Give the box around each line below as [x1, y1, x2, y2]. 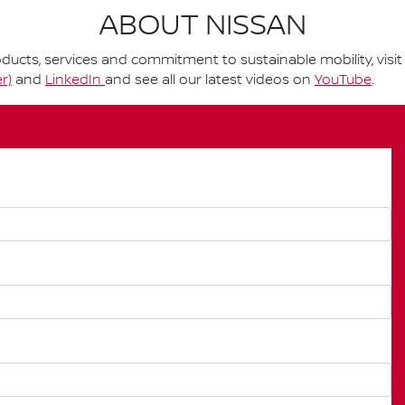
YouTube [315, 71, 372, 89]
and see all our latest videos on [105, 71, 315, 89]
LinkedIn [45, 71, 105, 89]
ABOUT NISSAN [99, 8, 306, 43]
